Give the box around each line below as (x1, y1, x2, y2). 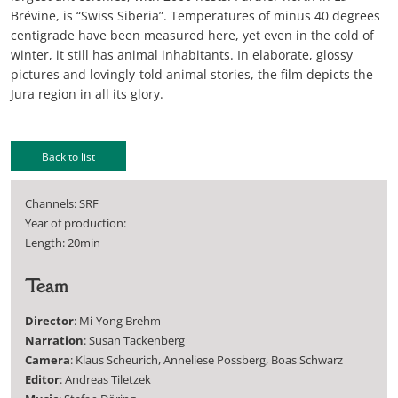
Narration (25, 332, 84, 348)
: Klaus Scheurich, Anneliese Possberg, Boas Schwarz (70, 352, 343, 368)
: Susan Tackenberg (84, 332, 185, 348)
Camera (25, 352, 70, 368)
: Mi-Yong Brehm (74, 313, 161, 329)
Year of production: (25, 215, 126, 231)
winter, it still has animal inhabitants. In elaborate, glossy (11, 45, 353, 63)
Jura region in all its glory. (11, 84, 163, 102)
